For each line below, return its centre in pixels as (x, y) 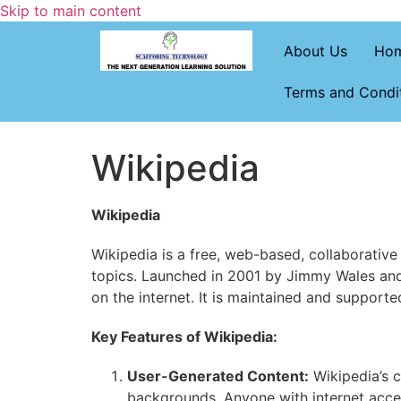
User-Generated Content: (218, 376)
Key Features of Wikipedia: (184, 337)
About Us (315, 51)
